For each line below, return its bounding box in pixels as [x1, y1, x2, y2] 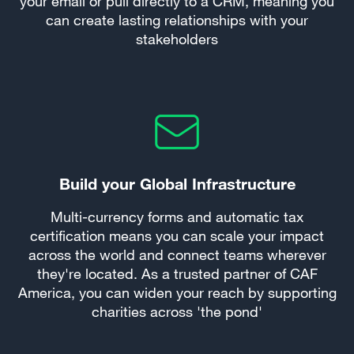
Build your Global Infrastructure [58, 174, 296, 193]
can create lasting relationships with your [46, 11, 308, 28]
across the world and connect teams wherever [28, 246, 326, 263]
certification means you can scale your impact [30, 227, 324, 244]
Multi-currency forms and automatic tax [51, 208, 303, 225]
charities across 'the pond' [92, 303, 262, 320]
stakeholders [136, 30, 218, 47]
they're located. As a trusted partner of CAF [36, 265, 318, 282]
